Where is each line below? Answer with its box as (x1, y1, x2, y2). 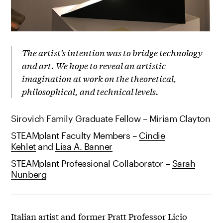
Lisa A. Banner (55, 140, 113, 152)
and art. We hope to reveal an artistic (22, 59, 166, 72)
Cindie (139, 129, 165, 141)
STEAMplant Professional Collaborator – (11, 157, 172, 169)
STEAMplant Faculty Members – (11, 129, 139, 141)
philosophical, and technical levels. (22, 85, 159, 98)
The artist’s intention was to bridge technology (22, 46, 203, 59)
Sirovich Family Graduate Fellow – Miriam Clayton (11, 112, 211, 124)
